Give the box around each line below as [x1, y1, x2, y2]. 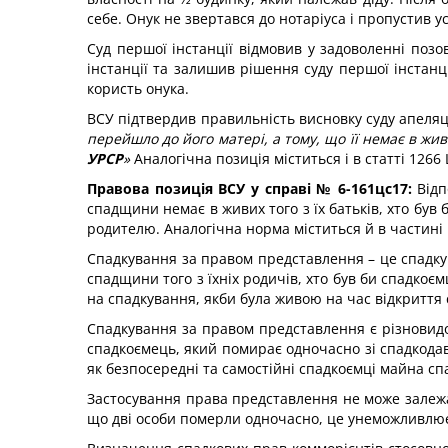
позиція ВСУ [154, 179, 246, 198]
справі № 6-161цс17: [264, 179, 418, 198]
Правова [87, 179, 149, 198]
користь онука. [87, 79, 193, 98]
